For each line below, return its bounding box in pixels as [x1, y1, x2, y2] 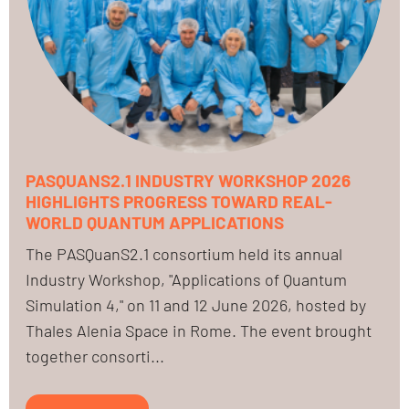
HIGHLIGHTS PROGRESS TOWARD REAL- [26, 190, 332, 212]
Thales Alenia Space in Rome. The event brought [26, 320, 372, 341]
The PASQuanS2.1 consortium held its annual [26, 243, 342, 264]
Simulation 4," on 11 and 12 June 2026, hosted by [26, 294, 366, 315]
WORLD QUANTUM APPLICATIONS [26, 211, 284, 233]
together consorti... [26, 345, 164, 366]
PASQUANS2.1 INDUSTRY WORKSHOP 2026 [26, 169, 351, 191]
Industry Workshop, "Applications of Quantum [26, 268, 347, 289]
